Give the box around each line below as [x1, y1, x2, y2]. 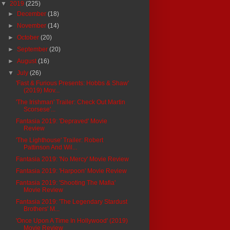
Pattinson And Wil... [23, 143, 77, 151]
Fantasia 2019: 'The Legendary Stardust [15, 198, 127, 205]
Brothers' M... [23, 205, 60, 213]
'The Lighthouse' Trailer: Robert [15, 136, 103, 144]
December [17, 10, 48, 17]
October [17, 33, 41, 41]
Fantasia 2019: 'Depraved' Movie [15, 117, 107, 125]
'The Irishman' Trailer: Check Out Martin [15, 98, 125, 106]
